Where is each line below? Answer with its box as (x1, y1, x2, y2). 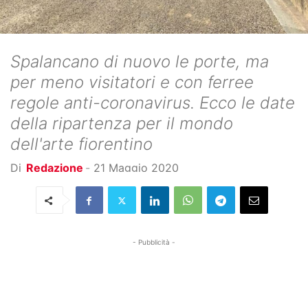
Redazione (26, 161, 83, 175)
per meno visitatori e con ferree (10, 72, 254, 92)
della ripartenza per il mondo (10, 113, 233, 133)
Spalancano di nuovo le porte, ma (10, 52, 269, 71)
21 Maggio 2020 (93, 161, 179, 175)
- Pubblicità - (133, 238, 175, 246)
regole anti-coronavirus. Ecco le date (10, 93, 295, 113)
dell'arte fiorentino (10, 134, 153, 154)
